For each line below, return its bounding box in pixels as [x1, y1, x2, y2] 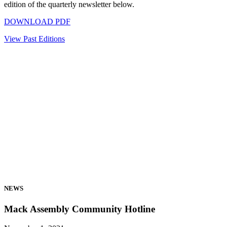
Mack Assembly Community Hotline [4, 203, 155, 214]
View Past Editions [4, 34, 65, 44]
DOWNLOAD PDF [4, 17, 70, 26]
